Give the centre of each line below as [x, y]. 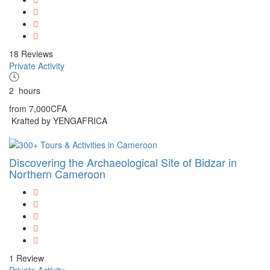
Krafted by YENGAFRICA [59, 120]
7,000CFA [48, 108]
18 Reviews [31, 53]
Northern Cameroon [57, 173]
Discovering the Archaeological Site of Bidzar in [123, 162]
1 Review [27, 258]
